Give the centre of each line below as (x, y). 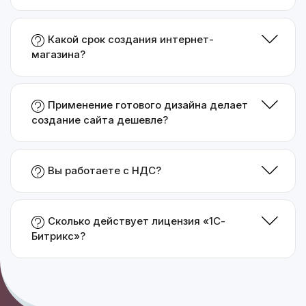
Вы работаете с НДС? (105, 170)
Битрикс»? (58, 236)
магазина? (58, 54)
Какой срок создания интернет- (131, 39)
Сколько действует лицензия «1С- (137, 221)
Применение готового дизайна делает (148, 105)
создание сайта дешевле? (100, 120)
